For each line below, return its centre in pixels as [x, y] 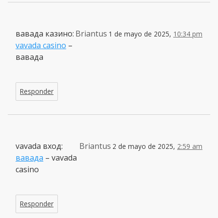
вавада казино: [45, 33]
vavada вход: [39, 146]
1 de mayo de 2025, [141, 34]
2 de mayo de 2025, [145, 146]
